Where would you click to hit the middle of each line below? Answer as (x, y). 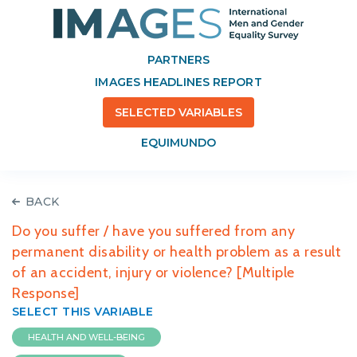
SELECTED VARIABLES (178, 112)
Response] (46, 293)
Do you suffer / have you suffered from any (153, 231)
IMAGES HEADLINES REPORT (178, 82)
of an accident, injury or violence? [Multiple (153, 273)
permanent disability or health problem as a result (177, 252)
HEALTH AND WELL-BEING (86, 337)
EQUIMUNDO (178, 143)
